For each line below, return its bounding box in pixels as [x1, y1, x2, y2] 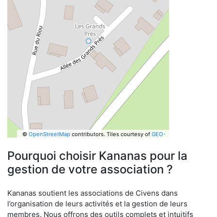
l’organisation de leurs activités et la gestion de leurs [7, 199, 187, 208]
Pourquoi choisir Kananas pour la [7, 149, 187, 163]
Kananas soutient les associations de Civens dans [7, 188, 178, 198]
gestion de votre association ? [7, 162, 173, 176]
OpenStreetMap [28, 130, 70, 138]
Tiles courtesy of [106, 130, 152, 138]
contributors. [70, 130, 105, 138]
